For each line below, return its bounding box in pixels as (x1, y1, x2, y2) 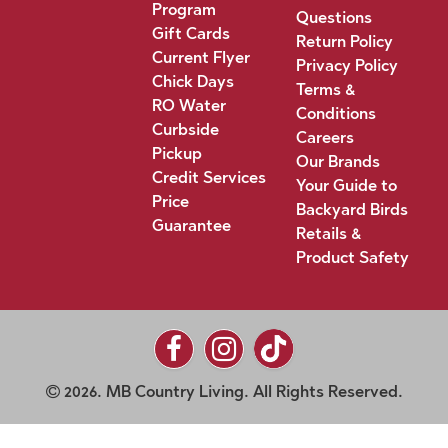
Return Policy (295, 32, 393, 51)
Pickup (151, 144, 202, 163)
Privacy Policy (295, 56, 398, 75)
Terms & (295, 80, 356, 99)
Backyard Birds (295, 200, 408, 219)
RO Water (151, 96, 226, 115)
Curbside (151, 120, 219, 139)
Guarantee (151, 216, 231, 235)
